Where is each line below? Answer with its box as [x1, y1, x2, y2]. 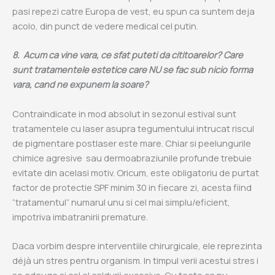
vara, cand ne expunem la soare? [12, 78, 149, 91]
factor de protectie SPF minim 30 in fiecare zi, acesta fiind [12, 180, 252, 193]
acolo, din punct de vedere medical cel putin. [12, 19, 198, 32]
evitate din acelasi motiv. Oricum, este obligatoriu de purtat [12, 166, 259, 179]
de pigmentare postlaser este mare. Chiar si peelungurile [12, 136, 251, 149]
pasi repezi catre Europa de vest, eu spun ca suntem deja [12, 4, 255, 17]
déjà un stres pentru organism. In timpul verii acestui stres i [12, 254, 258, 266]
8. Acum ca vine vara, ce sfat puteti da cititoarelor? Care [12, 48, 243, 61]
